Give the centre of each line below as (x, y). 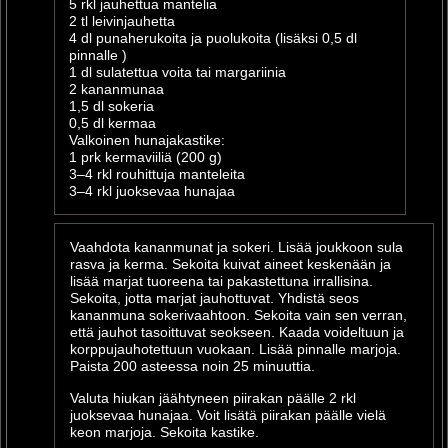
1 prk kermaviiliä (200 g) (145, 157)
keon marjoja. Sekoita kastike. (165, 432)
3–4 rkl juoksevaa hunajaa (152, 191)
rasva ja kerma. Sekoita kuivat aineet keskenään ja (231, 264)
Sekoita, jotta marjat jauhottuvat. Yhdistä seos (215, 298)
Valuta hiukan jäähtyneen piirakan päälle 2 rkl (213, 398)
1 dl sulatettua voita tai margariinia (177, 72)
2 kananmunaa (116, 89)
